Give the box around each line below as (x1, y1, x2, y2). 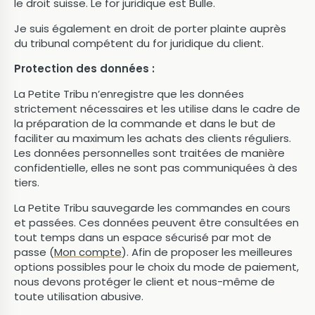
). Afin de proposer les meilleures (122, 245, 292, 259)
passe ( (14, 245, 54, 259)
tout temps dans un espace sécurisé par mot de (14, 230, 271, 245)
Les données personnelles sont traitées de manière (14, 146, 285, 160)
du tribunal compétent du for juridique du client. (14, 36, 264, 51)
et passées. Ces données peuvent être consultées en (14, 215, 299, 230)
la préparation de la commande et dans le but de (14, 116, 276, 131)
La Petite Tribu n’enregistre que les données (14, 86, 244, 101)
